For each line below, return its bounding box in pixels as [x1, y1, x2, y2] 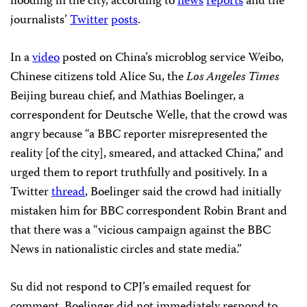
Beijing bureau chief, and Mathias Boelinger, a [10, 86, 244, 107]
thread [51, 182, 85, 203]
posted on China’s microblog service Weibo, [60, 47, 284, 69]
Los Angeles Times [186, 66, 279, 88]
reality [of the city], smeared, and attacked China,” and [10, 143, 284, 164]
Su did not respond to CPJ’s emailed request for [10, 277, 251, 298]
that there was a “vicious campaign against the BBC [10, 220, 271, 241]
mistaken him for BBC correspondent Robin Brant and [10, 201, 287, 222]
